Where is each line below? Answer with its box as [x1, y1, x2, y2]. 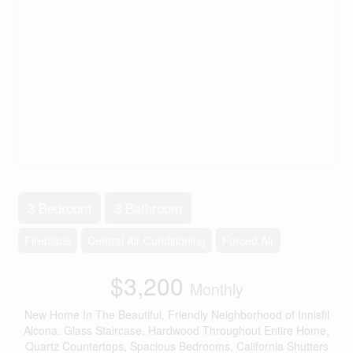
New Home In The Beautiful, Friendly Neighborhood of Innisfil [24, 307, 329, 322]
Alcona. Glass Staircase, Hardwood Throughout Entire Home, [24, 322, 329, 338]
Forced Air [221, 232, 274, 248]
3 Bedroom [27, 198, 91, 217]
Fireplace [24, 232, 71, 248]
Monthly [189, 278, 243, 300]
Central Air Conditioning [87, 232, 206, 248]
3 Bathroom [113, 198, 182, 217]
